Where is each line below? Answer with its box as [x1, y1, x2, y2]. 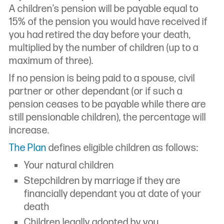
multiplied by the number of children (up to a [9, 42, 198, 54]
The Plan [9, 142, 46, 154]
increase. [9, 124, 49, 137]
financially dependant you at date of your [24, 188, 201, 200]
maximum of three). [9, 55, 93, 67]
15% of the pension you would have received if [9, 16, 207, 28]
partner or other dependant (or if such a [9, 85, 182, 98]
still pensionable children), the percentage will [9, 111, 206, 124]
